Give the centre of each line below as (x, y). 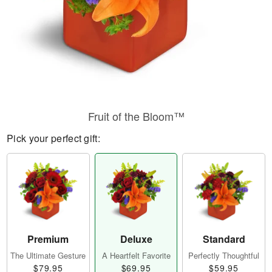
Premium (48, 239)
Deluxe (136, 239)
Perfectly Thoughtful (224, 256)
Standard (224, 239)
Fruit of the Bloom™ (136, 116)
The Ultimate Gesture (48, 256)
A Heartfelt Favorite (136, 256)
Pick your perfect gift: (53, 138)
